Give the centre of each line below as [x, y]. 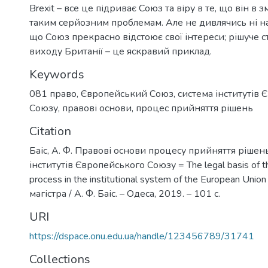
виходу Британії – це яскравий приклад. [121, 51]
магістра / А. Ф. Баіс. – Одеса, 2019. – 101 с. [125, 194]
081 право [53, 94]
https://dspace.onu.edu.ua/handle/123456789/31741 [142, 236]
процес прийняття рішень [194, 108]
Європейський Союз [127, 94]
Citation [50, 131]
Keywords [57, 74]
